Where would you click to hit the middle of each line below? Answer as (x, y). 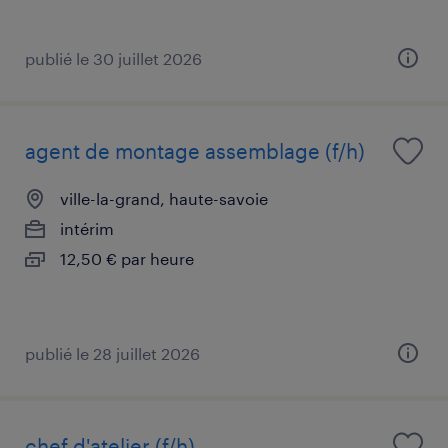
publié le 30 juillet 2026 (113, 58)
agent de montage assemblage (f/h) (195, 150)
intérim (87, 228)
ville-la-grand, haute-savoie (164, 198)
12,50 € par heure (127, 258)
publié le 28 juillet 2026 (112, 353)
